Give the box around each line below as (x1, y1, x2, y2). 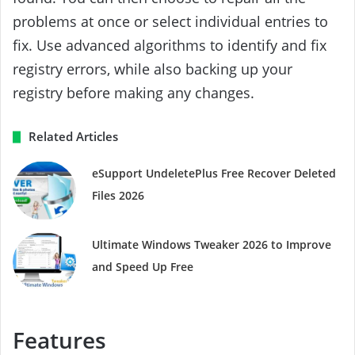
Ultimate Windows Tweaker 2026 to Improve (92, 237, 332, 253)
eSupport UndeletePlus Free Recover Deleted (92, 166, 337, 181)
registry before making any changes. (13, 83, 254, 103)
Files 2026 (92, 188, 145, 204)
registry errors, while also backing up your (13, 59, 292, 79)
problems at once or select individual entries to (13, 12, 328, 32)
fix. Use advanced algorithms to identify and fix (13, 36, 326, 55)
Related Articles (29, 128, 118, 145)
